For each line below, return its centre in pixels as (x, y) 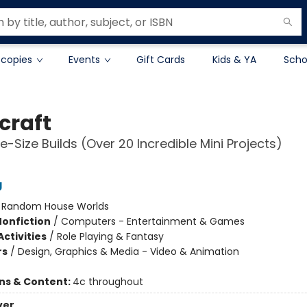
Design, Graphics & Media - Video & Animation (128, 251)
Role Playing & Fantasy (110, 236)
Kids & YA (234, 60)
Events (84, 60)
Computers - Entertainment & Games (152, 221)
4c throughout (108, 282)
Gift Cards (161, 60)
